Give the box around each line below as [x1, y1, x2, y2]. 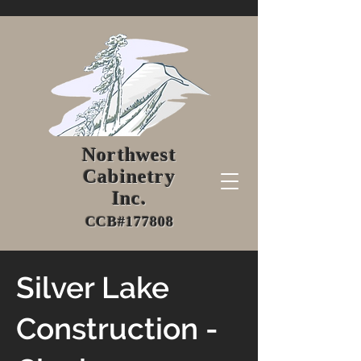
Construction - [16, 311, 218, 346]
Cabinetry [83, 166, 176, 187]
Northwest [82, 144, 176, 165]
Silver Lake [16, 270, 169, 305]
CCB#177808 [85, 214, 174, 230]
